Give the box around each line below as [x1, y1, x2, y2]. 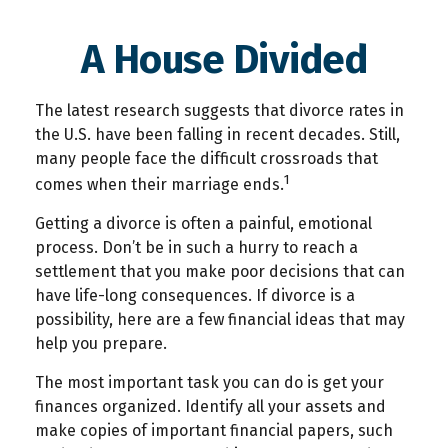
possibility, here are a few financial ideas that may [35, 310, 405, 330]
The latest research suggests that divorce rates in [35, 101, 404, 120]
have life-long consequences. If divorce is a [35, 286, 355, 306]
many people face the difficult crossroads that [35, 149, 378, 168]
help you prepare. [35, 334, 167, 354]
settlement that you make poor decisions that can [35, 262, 405, 282]
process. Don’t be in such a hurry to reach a [35, 238, 358, 258]
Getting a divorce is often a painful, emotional [35, 214, 372, 234]
